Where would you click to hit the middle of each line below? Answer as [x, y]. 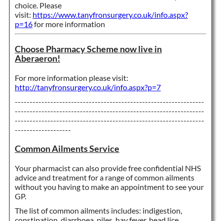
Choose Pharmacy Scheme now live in [88, 49]
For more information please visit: [71, 77]
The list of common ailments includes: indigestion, [98, 210]
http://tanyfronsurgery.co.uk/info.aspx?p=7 [88, 87]
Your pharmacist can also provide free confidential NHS [108, 168]
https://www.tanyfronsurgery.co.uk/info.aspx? [110, 14]
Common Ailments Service [67, 148]
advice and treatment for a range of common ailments [104, 177]
